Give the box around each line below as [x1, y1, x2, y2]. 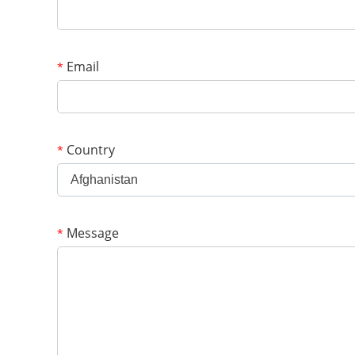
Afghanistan [71, 173, 138, 186]
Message [63, 224, 119, 242]
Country [63, 141, 115, 158]
